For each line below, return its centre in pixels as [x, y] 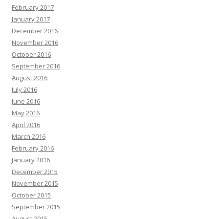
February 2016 [33, 148]
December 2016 [35, 31]
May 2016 [26, 113]
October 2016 [31, 54]
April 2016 [26, 124]
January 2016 [31, 160]
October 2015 [31, 195]
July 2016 [24, 89]
